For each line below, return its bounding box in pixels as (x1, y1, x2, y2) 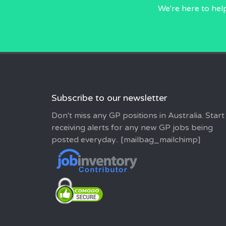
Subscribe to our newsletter (51, 92, 167, 103)
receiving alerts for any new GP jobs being (51, 123, 213, 133)
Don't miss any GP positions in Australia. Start (51, 110, 224, 121)
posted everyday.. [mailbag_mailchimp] (51, 135, 201, 145)
